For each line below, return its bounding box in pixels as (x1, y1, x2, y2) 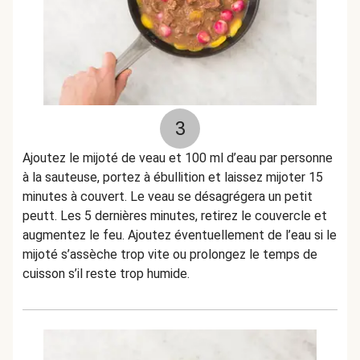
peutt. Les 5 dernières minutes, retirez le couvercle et (22, 208, 327, 223)
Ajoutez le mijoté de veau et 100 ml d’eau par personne (22, 150, 333, 166)
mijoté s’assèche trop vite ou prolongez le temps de (22, 247, 317, 262)
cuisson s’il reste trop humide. (22, 266, 190, 281)
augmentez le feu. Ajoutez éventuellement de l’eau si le (22, 227, 337, 243)
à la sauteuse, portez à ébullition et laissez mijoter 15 (22, 170, 323, 185)
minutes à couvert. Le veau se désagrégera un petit (22, 189, 313, 204)
